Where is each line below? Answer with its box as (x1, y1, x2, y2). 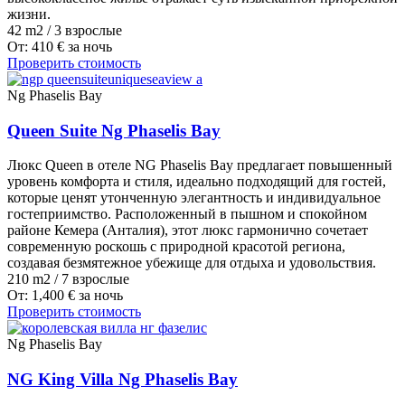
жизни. (7, 6, 51, 23)
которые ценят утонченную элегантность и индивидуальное (7, 190, 381, 206)
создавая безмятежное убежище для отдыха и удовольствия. (7, 255, 376, 271)
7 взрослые (61, 271, 129, 287)
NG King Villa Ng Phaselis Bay (7, 370, 238, 390)
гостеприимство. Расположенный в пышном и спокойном (7, 206, 367, 222)
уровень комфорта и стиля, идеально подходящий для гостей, (7, 174, 386, 190)
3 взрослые (54, 23, 122, 39)
